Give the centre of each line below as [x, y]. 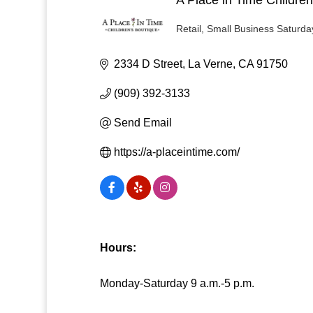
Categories [203, 36]
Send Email [143, 123]
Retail [189, 29]
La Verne [210, 64]
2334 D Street [148, 64]
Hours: [118, 248]
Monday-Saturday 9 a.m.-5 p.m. [177, 284]
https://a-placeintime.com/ [176, 152]
